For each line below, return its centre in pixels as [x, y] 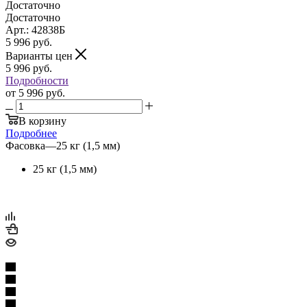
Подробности [37, 80]
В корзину [42, 121]
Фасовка [25, 145]
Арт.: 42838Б [35, 29]
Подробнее [31, 133]
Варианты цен [40, 56]
